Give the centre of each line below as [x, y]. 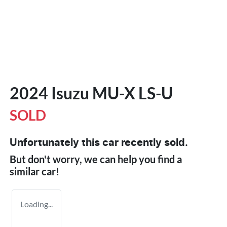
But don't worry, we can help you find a [96, 159]
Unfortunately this [56, 143]
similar [26, 171]
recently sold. [153, 143]
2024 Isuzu [51, 93]
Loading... [36, 204]
